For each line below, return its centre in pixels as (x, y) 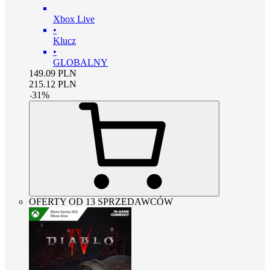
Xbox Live (74, 19)
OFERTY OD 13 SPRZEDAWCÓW (101, 201)
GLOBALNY (80, 62)
